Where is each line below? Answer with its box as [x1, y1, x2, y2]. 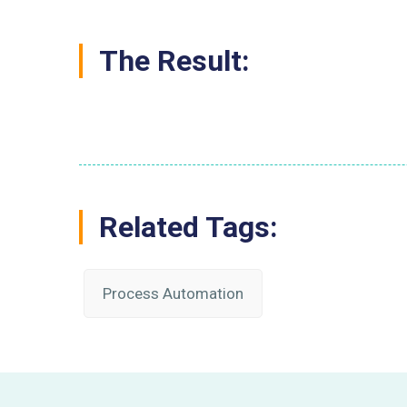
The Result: [99, 44, 250, 79]
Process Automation [103, 283, 243, 303]
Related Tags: [99, 209, 278, 244]
